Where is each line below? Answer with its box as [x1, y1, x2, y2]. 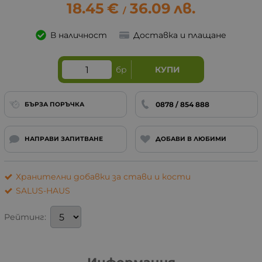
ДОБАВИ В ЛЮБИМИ [155, 135, 226, 143]
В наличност [50, 30, 107, 41]
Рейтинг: [4, 212, 46, 223]
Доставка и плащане [133, 30, 226, 41]
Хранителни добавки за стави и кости [16, 171, 191, 182]
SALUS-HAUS [16, 185, 70, 196]
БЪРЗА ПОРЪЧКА [24, 100, 84, 108]
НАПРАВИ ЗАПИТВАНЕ [24, 135, 103, 143]
